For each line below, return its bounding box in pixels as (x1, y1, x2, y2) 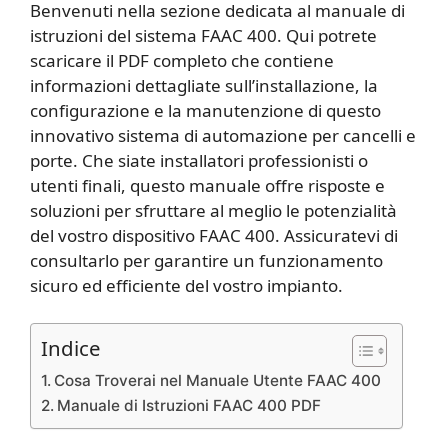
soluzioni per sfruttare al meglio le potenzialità (30, 198, 397, 222)
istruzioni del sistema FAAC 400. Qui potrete (30, 23, 377, 47)
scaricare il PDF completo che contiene (30, 48, 334, 72)
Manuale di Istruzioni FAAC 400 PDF (57, 396, 322, 416)
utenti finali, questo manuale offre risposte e (30, 173, 385, 197)
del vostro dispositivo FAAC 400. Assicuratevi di (30, 223, 398, 247)
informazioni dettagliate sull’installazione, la (30, 73, 378, 97)
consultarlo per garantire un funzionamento (30, 248, 383, 272)
